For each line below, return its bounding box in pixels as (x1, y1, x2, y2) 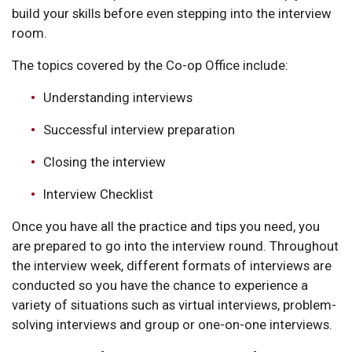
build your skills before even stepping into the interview (12, 5, 332, 21)
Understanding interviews (43, 89, 192, 105)
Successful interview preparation (43, 121, 235, 137)
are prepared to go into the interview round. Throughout (12, 237, 339, 254)
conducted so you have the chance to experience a (12, 277, 308, 293)
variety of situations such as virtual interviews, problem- (12, 296, 336, 313)
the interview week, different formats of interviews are (12, 257, 332, 273)
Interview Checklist (43, 185, 153, 202)
